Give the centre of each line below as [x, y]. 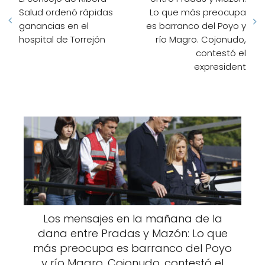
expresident [220, 67]
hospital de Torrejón [62, 40]
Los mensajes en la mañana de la [132, 219]
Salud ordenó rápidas [66, 12]
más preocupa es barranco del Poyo [132, 248]
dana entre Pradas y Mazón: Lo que [132, 234]
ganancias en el [54, 26]
